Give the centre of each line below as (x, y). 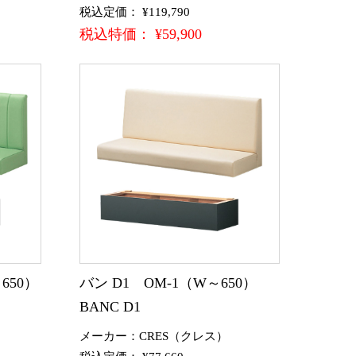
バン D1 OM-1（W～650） (168, 282)
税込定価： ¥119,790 (135, 12)
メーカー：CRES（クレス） (154, 336)
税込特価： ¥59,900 (141, 34)
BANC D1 (110, 306)
